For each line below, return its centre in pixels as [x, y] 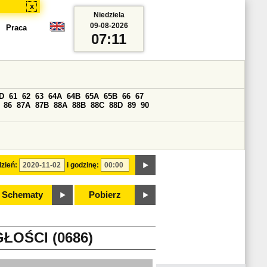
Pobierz [105, 195]
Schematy [22, 195]
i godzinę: [83, 165]
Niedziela [109, 15]
